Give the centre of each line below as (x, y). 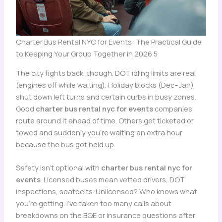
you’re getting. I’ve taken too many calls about (93, 203)
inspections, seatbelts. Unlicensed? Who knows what (106, 191)
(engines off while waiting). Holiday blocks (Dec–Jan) (105, 84)
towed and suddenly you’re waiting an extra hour (99, 132)
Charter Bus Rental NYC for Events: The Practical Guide (109, 42)
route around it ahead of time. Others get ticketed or (105, 120)
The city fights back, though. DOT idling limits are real (106, 73)
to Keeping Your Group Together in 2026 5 (86, 54)
